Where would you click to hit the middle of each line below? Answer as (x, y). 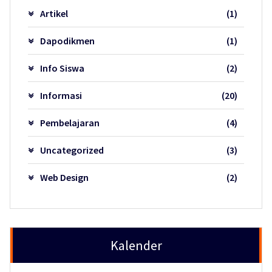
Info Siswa (62, 68)
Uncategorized (72, 150)
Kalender (136, 246)
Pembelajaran (70, 123)
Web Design (64, 178)
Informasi (61, 96)
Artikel (54, 14)
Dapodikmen (67, 41)
